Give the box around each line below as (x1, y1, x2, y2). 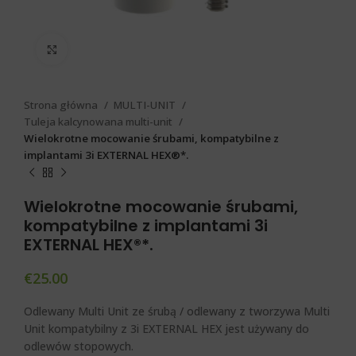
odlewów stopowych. (24, 339, 133, 354)
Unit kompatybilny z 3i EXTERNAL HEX (24, 321, 222, 336)
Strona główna (24, 98, 100, 112)
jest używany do (225, 321, 309, 336)
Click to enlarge (68, 42, 140, 56)
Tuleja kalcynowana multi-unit (24, 114, 175, 129)
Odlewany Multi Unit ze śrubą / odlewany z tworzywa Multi (24, 304, 330, 319)
